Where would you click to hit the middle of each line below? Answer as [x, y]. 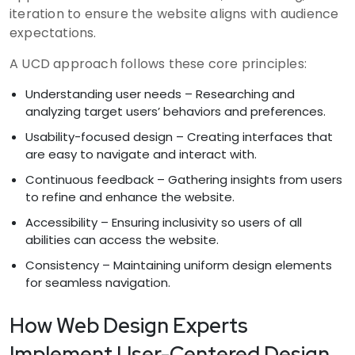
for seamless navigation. [98, 282]
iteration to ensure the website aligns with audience [174, 13]
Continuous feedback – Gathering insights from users [184, 179]
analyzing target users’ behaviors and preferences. [176, 111]
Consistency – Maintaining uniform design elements [179, 265]
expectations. [53, 32]
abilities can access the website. [122, 239]
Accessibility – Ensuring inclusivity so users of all [164, 222]
